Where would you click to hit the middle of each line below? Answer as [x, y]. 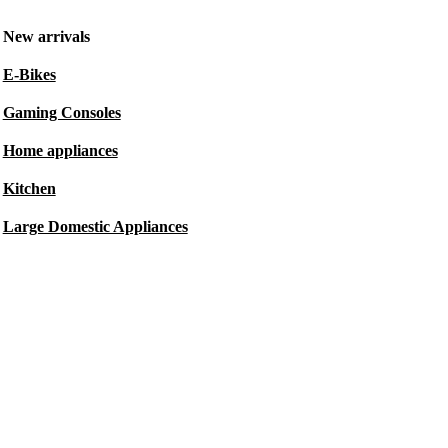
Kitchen [29, 189]
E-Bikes [29, 75]
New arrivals [46, 37]
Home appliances [60, 151]
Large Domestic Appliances [95, 227]
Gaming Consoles [61, 113]
